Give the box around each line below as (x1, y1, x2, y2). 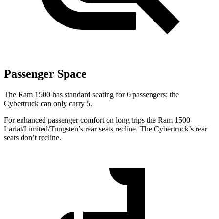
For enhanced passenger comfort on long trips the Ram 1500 (4, 116, 190, 125)
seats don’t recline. (4, 133, 61, 142)
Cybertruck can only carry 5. (4, 99, 92, 108)
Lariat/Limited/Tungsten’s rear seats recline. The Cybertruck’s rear (4, 125, 207, 133)
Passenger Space (4, 67, 87, 81)
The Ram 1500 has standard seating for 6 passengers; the (4, 90, 179, 99)
